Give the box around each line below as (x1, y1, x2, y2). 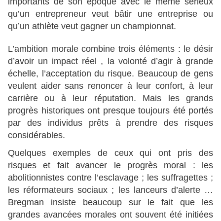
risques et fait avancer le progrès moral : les (8, 160, 213, 171)
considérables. (8, 130, 65, 141)
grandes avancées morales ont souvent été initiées (8, 210, 213, 220)
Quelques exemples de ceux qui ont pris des (8, 148, 213, 158)
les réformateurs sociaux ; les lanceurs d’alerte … (8, 185, 213, 195)
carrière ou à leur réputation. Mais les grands (8, 93, 213, 104)
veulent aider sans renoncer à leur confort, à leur (8, 81, 213, 91)
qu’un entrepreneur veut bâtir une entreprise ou (8, 9, 213, 19)
